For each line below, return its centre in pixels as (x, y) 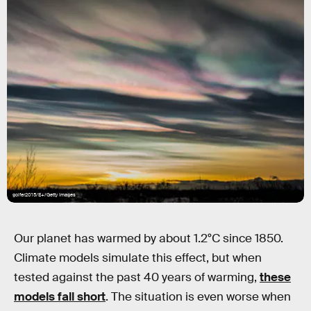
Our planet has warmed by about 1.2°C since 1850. (149, 238)
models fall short (60, 297)
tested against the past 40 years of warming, (137, 277)
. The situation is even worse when (198, 297)
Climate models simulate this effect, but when (138, 258)
